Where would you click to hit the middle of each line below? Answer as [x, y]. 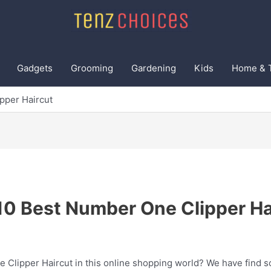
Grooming [92, 68]
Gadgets [35, 68]
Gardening [154, 68]
